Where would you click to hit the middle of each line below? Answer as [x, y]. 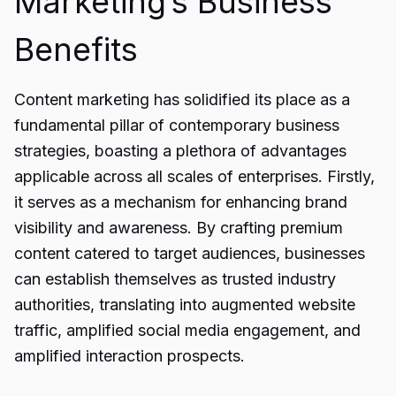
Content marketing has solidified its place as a [182, 99]
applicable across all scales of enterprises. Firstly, [194, 176]
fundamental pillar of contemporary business [177, 125]
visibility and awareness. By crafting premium [179, 228]
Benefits [76, 49]
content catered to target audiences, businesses [190, 253]
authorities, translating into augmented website [185, 305]
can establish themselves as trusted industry [175, 279]
